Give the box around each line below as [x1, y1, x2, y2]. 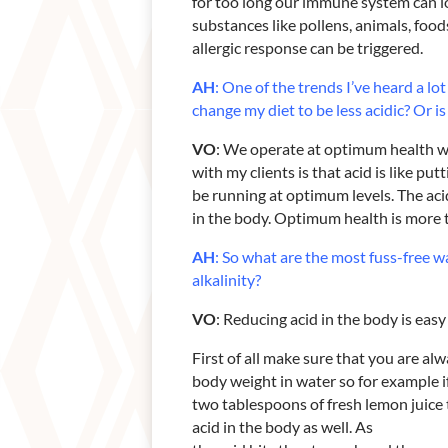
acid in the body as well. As [192, 416, 373, 436]
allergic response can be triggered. [192, 37, 423, 57]
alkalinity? [192, 269, 261, 289]
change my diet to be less [192, 99, 365, 119]
